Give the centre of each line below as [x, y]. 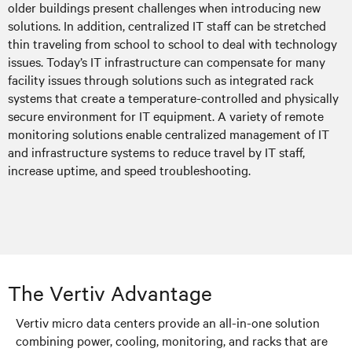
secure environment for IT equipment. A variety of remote [166, 115]
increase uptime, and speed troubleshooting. [129, 169]
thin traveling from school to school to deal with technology [172, 43]
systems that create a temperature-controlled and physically [173, 97]
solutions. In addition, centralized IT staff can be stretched [167, 25]
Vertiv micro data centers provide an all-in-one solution [168, 322]
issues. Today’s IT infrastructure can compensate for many [167, 61]
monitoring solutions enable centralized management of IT [169, 133]
